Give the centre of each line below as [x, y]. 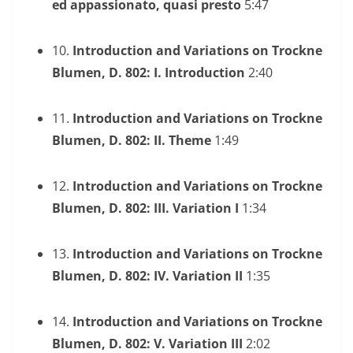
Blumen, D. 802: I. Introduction [149, 72]
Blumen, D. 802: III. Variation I [145, 208]
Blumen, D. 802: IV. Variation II [147, 275]
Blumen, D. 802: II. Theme [132, 140]
